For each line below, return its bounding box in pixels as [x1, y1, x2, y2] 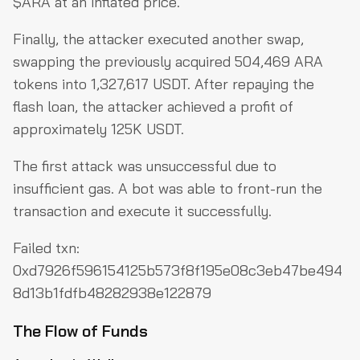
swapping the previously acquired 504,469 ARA [13, 51, 323, 71]
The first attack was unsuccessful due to [13, 156, 276, 175]
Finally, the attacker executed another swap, [13, 29, 304, 48]
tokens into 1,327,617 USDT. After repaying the [13, 74, 314, 93]
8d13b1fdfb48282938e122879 [13, 283, 211, 302]
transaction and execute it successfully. [13, 201, 272, 220]
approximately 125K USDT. [13, 119, 184, 138]
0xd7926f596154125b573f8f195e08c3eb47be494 [13, 260, 342, 280]
